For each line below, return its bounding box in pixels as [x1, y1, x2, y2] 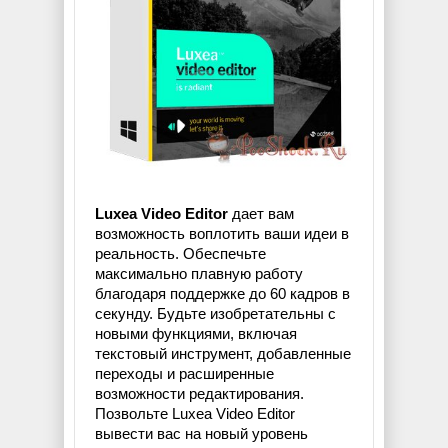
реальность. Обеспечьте [95, 245, 266, 263]
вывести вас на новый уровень [95, 425, 308, 443]
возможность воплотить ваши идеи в [95, 225, 349, 243]
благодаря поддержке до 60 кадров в [95, 285, 350, 303]
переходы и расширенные [95, 365, 274, 383]
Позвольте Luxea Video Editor [95, 405, 295, 423]
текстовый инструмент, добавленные [95, 345, 351, 363]
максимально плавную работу [95, 265, 303, 283]
